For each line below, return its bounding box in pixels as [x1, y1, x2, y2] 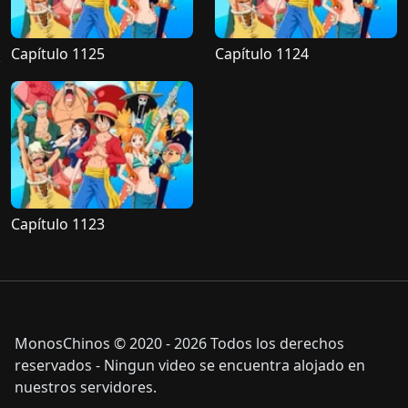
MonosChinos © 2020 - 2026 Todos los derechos [15, 333, 344, 354]
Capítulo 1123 [11, 213, 105, 234]
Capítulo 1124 [215, 43, 309, 64]
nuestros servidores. [15, 377, 157, 398]
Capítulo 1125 [11, 43, 105, 64]
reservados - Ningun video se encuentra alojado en [15, 355, 365, 376]
